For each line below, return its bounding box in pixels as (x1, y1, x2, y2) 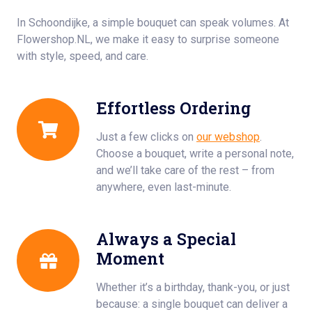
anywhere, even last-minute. (96, 180, 231, 194)
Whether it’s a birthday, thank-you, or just (96, 281, 290, 294)
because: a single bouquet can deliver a (96, 297, 288, 311)
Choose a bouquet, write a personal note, (96, 147, 294, 160)
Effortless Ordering (96, 97, 251, 118)
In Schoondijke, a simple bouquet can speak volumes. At (17, 16, 289, 29)
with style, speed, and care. (17, 49, 148, 63)
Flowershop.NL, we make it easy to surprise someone (17, 33, 279, 46)
